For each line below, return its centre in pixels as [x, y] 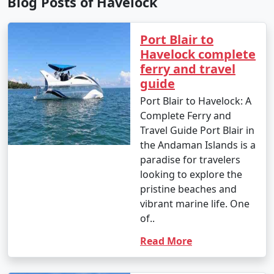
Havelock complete [198, 54]
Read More [166, 241]
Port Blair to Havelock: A [196, 101]
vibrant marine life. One [195, 203]
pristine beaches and [188, 189]
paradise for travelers [190, 159]
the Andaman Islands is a [198, 145]
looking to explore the [191, 174]
